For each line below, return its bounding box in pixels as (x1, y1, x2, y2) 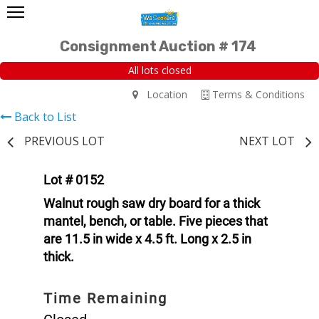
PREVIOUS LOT (24, 132, 105, 149)
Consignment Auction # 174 (60, 38, 256, 55)
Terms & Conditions (209, 87, 305, 101)
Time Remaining (43, 289, 167, 307)
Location (138, 87, 187, 101)
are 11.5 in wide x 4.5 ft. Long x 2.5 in (43, 231, 251, 246)
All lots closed (127, 63, 192, 78)
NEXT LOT (239, 132, 295, 149)
